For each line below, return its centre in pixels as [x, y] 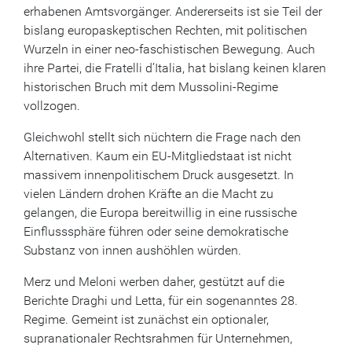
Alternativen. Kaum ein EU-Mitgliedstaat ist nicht [158, 156]
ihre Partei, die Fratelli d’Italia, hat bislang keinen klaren [175, 68]
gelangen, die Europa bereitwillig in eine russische [160, 213]
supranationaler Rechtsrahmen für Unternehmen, [158, 338]
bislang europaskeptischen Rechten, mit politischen [165, 30]
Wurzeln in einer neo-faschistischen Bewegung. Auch [169, 49]
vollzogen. [52, 106]
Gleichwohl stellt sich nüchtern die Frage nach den [162, 137]
